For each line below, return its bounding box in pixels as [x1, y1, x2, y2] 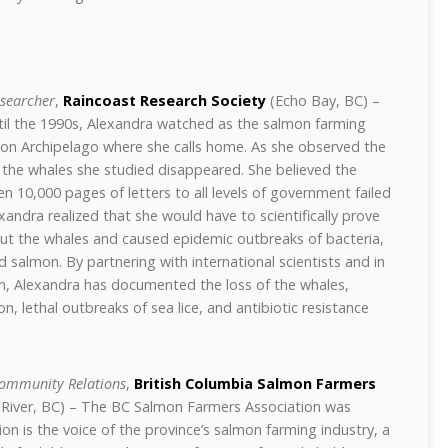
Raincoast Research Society [63, 91, 266, 110]
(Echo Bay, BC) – [266, 91, 380, 110]
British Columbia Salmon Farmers [134, 374, 376, 393]
